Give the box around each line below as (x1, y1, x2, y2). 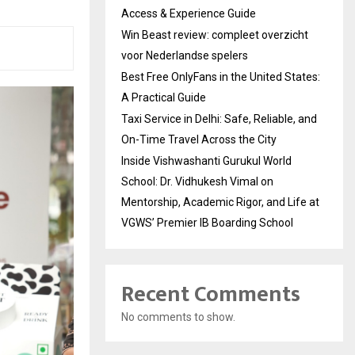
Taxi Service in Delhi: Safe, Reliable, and (121, 113, 317, 126)
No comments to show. (121, 311, 235, 324)
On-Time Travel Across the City (121, 133, 277, 147)
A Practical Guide (121, 91, 206, 105)
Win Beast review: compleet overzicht (121, 29, 308, 42)
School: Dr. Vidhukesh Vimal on (121, 175, 273, 189)
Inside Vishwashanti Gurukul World (121, 155, 292, 168)
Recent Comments (121, 276, 300, 314)
